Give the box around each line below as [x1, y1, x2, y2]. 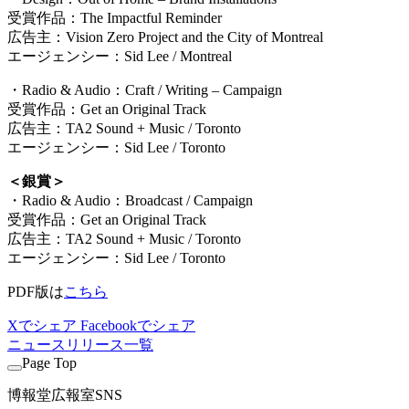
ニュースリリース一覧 [7, 337, 153, 353]
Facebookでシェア [80, 318, 195, 334]
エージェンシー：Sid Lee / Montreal [7, 48, 232, 65]
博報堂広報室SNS [7, 387, 122, 404]
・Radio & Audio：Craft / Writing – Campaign [7, 82, 282, 99]
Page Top [22, 355, 77, 372]
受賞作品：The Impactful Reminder [7, 10, 222, 26]
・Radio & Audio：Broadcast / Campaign [7, 193, 253, 209]
